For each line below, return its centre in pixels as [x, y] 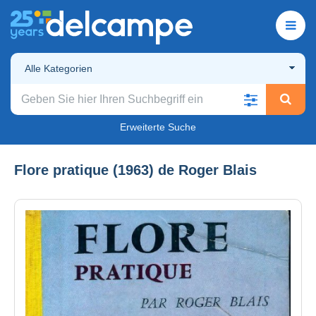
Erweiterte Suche [158, 127]
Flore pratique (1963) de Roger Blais [135, 170]
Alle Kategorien [59, 68]
